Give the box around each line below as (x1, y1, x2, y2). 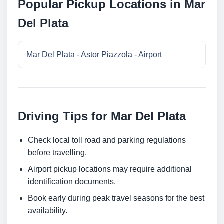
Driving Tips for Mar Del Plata (18, 109, 186, 123)
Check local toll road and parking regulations (28, 136, 186, 145)
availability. (28, 206, 67, 215)
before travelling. (28, 148, 87, 157)
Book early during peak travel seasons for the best (28, 194, 204, 203)
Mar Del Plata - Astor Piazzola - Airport (26, 50, 162, 59)
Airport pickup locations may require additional (28, 165, 192, 174)
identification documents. (28, 177, 116, 186)
